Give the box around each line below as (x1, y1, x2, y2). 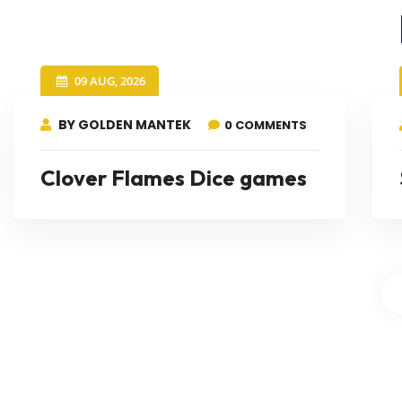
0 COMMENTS (224, 117, 307, 134)
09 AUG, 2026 (74, 73, 146, 89)
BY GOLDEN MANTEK (56, 116, 191, 134)
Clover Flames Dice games (40, 164, 307, 191)
